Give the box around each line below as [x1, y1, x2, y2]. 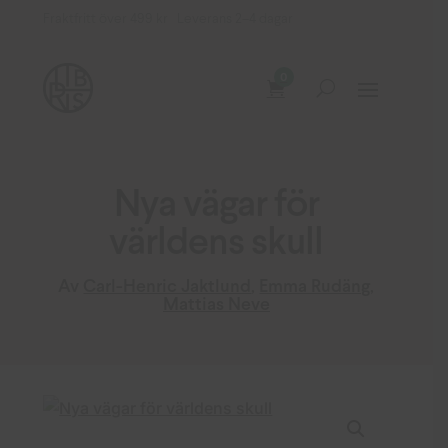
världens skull [109, 225, 324, 264]
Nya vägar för [113, 187, 319, 226]
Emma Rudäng [259, 278, 371, 297]
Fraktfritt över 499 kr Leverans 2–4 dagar [43, 12, 294, 27]
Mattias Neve [162, 296, 270, 315]
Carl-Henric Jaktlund [83, 278, 252, 297]
